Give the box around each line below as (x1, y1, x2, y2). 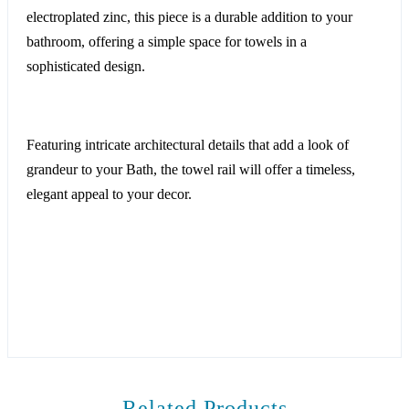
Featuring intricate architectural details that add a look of (26, 137, 349, 153)
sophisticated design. (26, 58, 145, 75)
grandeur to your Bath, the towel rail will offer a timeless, (26, 162, 355, 178)
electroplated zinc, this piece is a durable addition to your (26, 9, 352, 26)
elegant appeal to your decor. (26, 186, 192, 203)
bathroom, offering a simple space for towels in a (26, 34, 307, 50)
